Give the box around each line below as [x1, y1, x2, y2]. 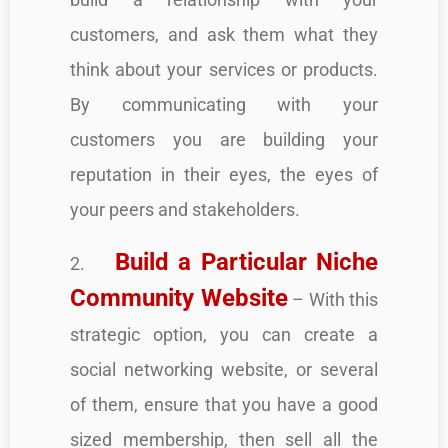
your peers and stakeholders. [70, 198, 300, 220]
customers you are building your [70, 128, 378, 150]
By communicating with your [70, 93, 378, 115]
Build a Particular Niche [114, 247, 379, 276]
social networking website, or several [70, 358, 378, 380]
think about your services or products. [70, 58, 378, 80]
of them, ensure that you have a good [70, 393, 378, 415]
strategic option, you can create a [70, 323, 378, 345]
